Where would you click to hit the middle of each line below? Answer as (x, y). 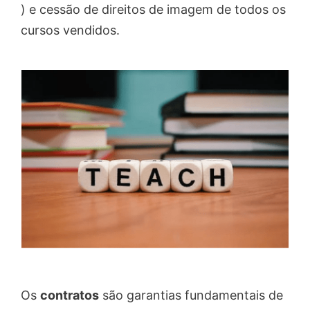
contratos (70, 295)
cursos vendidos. (70, 30)
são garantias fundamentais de (191, 295)
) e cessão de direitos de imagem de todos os (153, 10)
